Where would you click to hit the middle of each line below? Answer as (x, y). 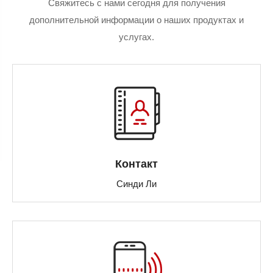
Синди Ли (136, 184)
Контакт (136, 164)
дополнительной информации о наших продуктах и (136, 20)
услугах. (136, 37)
